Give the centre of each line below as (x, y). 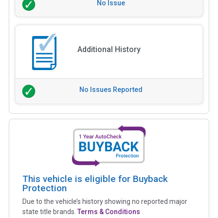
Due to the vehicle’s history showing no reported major (105, 201)
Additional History (109, 50)
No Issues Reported (111, 90)
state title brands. (50, 211)
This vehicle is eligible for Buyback (95, 179)
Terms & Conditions (109, 211)
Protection (45, 188)
